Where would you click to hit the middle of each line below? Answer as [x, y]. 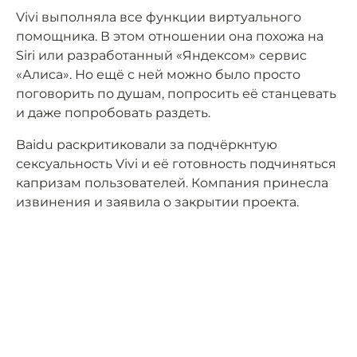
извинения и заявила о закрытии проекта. [157, 202]
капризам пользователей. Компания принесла [172, 182]
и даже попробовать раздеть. [113, 112]
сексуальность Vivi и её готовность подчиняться [176, 163]
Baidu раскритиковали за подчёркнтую [147, 144]
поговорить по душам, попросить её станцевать [176, 93]
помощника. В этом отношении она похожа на [170, 36]
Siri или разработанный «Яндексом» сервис [161, 55]
